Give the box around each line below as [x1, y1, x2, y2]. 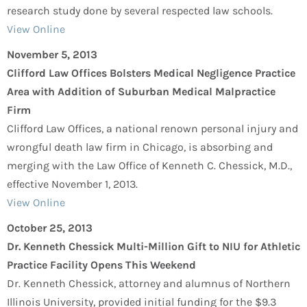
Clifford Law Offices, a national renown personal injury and [7, 122, 298, 136]
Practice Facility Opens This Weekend [7, 258, 196, 272]
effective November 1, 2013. [7, 177, 138, 191]
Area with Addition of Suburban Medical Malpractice [7, 85, 275, 99]
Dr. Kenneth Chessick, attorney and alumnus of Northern [7, 277, 291, 291]
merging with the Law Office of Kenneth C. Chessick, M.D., [7, 159, 292, 173]
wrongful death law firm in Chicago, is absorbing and [7, 140, 273, 154]
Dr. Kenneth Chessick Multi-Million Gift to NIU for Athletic [7, 240, 300, 254]
